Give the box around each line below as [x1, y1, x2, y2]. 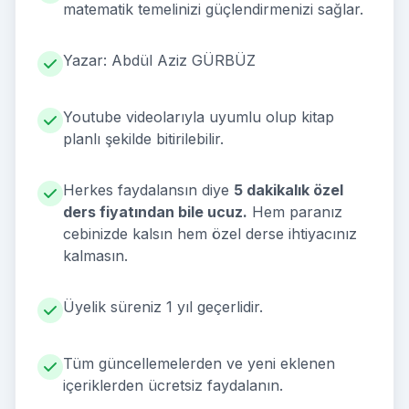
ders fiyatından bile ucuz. [63, 203, 247, 221]
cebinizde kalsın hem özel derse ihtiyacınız [63, 225, 357, 243]
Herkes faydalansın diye [63, 181, 234, 199]
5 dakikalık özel [234, 181, 343, 199]
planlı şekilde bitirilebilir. [63, 130, 224, 148]
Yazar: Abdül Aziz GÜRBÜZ [63, 51, 256, 69]
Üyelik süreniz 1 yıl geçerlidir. [63, 298, 263, 316]
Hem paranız [247, 203, 342, 221]
